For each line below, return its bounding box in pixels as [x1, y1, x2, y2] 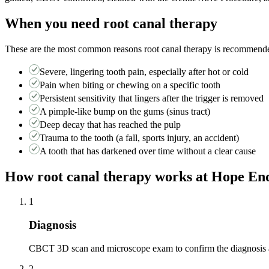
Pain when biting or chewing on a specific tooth [40, 79, 220, 90]
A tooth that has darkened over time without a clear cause [40, 145, 256, 156]
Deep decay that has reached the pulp [40, 119, 181, 130]
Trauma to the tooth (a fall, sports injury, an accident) [40, 132, 239, 143]
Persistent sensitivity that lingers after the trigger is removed [40, 92, 264, 103]
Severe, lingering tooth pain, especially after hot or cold [40, 66, 249, 77]
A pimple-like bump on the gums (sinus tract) [40, 106, 210, 116]
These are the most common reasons [5, 43, 144, 54]
